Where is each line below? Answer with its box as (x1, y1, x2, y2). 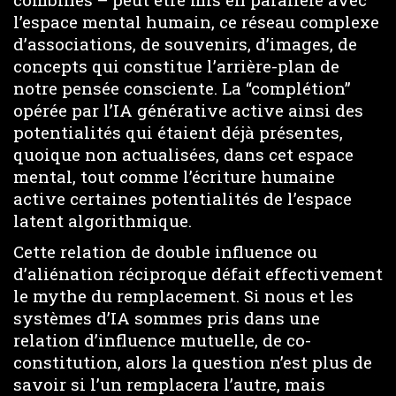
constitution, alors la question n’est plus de (13, 350, 372, 373)
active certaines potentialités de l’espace (13, 187, 352, 209)
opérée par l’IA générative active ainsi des (13, 99, 363, 121)
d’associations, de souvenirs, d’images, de (13, 33, 357, 55)
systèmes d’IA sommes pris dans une (13, 306, 320, 329)
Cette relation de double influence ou (13, 240, 317, 263)
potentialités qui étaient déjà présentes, (13, 121, 343, 143)
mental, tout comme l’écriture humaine (13, 165, 335, 187)
